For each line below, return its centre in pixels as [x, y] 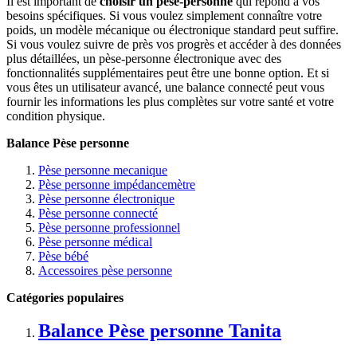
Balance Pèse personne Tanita [160, 331]
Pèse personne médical [95, 241]
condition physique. [56, 116]
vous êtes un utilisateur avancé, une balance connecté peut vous [165, 87]
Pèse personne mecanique [103, 170]
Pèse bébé [63, 256]
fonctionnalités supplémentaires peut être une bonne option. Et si [168, 73]
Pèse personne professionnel [109, 227]
